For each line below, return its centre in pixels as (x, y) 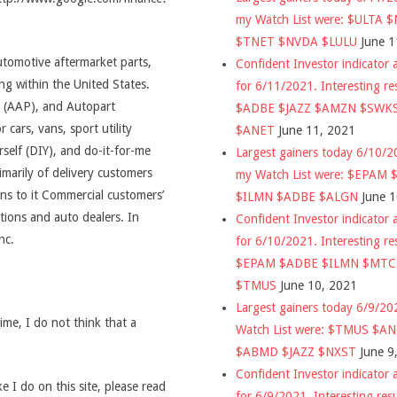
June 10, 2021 (319, 285)
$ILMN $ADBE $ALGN (297, 196)
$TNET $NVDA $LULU (296, 41)
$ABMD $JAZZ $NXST (296, 351)
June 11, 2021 (317, 130)
